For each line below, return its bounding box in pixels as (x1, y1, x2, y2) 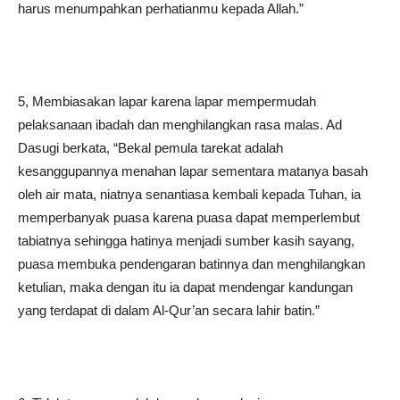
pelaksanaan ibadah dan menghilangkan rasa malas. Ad (18, 117, 342, 132)
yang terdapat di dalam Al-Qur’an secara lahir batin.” (18, 303, 320, 318)
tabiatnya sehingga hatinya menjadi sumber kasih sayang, (18, 233, 354, 248)
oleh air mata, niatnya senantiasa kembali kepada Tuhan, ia (18, 187, 361, 202)
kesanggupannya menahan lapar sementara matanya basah (18, 163, 368, 179)
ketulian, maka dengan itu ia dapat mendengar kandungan (18, 279, 353, 295)
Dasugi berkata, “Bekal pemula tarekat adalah (18, 140, 283, 155)
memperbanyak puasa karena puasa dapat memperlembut (18, 210, 360, 225)
